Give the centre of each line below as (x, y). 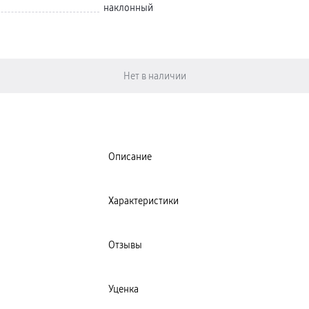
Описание (130, 157)
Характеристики (143, 201)
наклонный (128, 8)
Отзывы (125, 245)
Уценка (123, 289)
